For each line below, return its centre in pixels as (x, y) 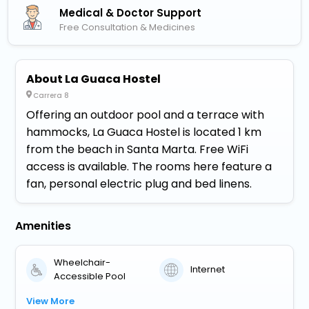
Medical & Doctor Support (131, 13)
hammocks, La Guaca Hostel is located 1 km (144, 132)
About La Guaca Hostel (94, 79)
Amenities (43, 226)
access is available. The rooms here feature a (149, 167)
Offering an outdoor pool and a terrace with (146, 115)
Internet (208, 270)
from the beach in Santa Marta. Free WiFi (138, 150)
